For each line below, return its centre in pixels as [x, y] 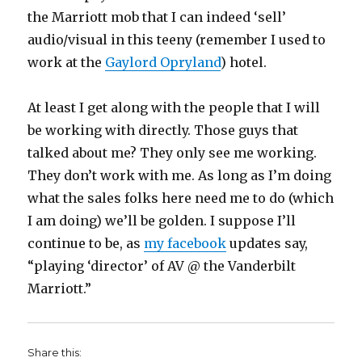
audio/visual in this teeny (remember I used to [177, 40]
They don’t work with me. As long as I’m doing [180, 175]
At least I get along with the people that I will [174, 107]
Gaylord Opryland [163, 62]
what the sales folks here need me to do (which [181, 198]
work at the [67, 62]
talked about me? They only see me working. [173, 153]
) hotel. [244, 62]
